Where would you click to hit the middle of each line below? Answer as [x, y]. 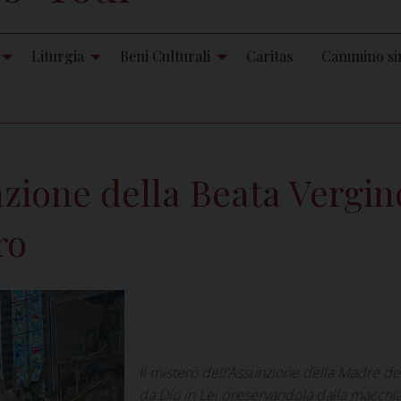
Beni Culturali [165, 56]
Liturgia [58, 56]
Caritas [269, 56]
